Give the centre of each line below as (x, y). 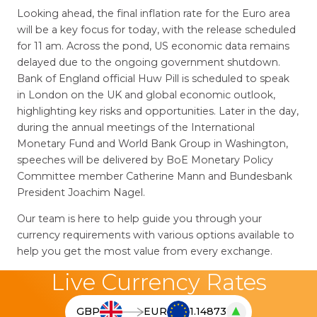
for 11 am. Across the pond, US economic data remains (153, 46)
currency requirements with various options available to (155, 235)
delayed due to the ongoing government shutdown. (148, 63)
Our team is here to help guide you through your (139, 219)
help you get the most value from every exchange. (144, 252)
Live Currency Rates (158, 282)
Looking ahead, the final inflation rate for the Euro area (153, 14)
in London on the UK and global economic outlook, (146, 95)
